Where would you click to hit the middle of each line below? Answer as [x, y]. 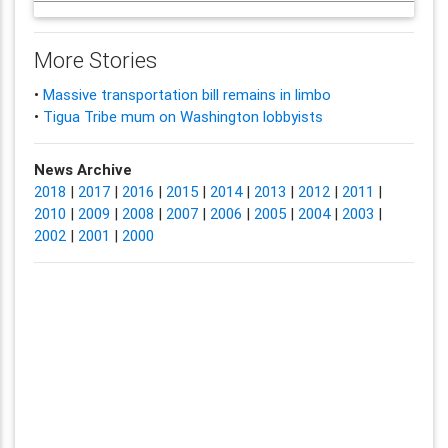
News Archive [82, 169]
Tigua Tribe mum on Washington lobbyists [182, 116]
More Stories [95, 60]
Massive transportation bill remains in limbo [186, 94]
